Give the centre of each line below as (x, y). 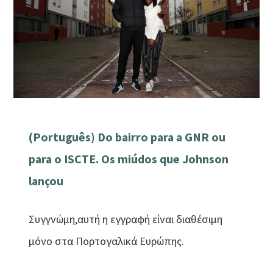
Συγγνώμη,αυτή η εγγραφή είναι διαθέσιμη (126, 219)
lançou (46, 181)
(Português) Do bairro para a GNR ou (127, 137)
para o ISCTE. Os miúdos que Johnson (129, 159)
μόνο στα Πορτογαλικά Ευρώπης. (107, 241)
